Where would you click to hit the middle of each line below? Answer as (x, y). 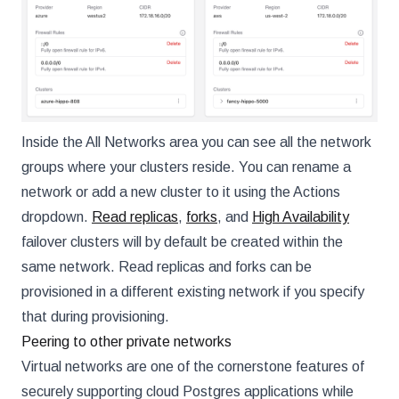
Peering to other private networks (126, 342)
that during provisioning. (95, 317)
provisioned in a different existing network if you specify (193, 292)
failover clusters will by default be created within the (182, 242)
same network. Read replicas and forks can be (167, 267)
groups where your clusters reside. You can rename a (186, 167)
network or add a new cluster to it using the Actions (181, 192)
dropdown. (57, 217)
